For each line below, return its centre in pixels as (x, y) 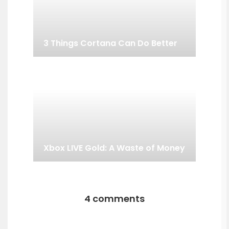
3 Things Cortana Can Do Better (110, 43)
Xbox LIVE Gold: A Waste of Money (114, 148)
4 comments (114, 199)
